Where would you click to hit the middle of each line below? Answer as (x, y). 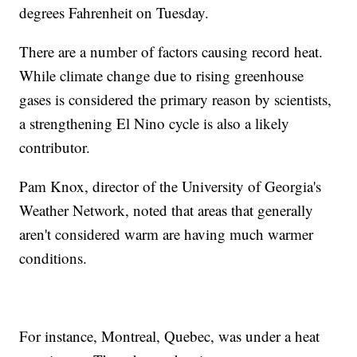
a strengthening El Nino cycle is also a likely (155, 123)
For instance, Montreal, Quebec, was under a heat (170, 335)
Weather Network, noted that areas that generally (167, 210)
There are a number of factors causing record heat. (171, 51)
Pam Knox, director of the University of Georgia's (171, 186)
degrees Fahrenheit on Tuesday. (117, 12)
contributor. (57, 147)
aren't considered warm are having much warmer (167, 233)
